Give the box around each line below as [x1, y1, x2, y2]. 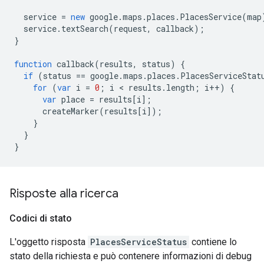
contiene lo [189, 236, 237, 248]
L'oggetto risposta [9, 236, 88, 248]
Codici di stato [9, 213, 72, 225]
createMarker [42, 105, 99, 117]
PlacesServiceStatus [90, 236, 187, 248]
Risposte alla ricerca [9, 186, 118, 202]
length [166, 82, 194, 94]
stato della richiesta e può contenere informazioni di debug [9, 250, 252, 262]
